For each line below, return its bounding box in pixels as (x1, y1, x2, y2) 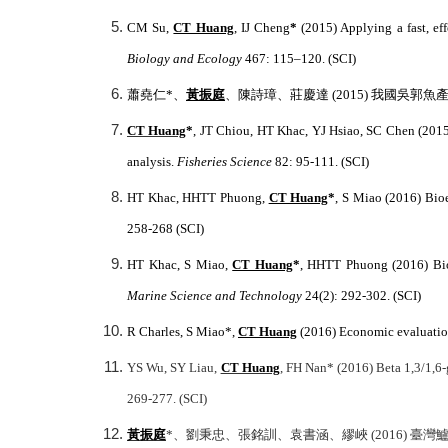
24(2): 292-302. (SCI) (302, 288, 421, 303)
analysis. (127, 154, 177, 169)
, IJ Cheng (233, 20, 291, 35)
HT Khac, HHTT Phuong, (127, 190, 265, 205)
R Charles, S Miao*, (127, 324, 238, 339)
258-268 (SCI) (127, 221, 204, 236)
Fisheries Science (177, 154, 272, 169)
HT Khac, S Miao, (127, 257, 233, 272)
